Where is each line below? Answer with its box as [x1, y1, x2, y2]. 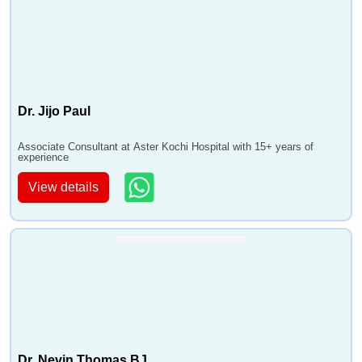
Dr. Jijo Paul [18, 104, 90, 119]
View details [28, 179, 99, 194]
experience [18, 151, 69, 164]
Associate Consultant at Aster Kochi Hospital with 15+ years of [18, 141, 314, 154]
